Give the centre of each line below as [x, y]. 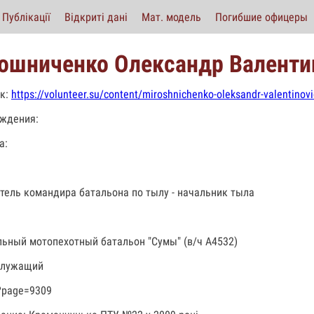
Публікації [26, 17]
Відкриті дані [96, 17]
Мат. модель [171, 17]
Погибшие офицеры [261, 17]
